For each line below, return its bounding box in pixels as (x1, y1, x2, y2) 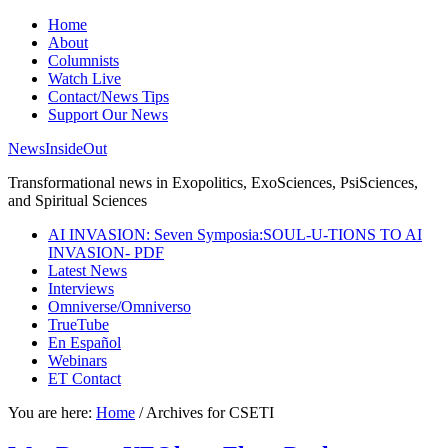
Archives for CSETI (143, 404, 274, 421)
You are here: (8, 404, 96, 421)
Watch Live (48, 70, 121, 87)
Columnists (48, 52, 119, 69)
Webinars (48, 352, 107, 369)
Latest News (48, 262, 127, 279)
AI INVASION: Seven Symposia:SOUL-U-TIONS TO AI (48, 226, 422, 243)
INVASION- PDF (48, 244, 164, 261)
